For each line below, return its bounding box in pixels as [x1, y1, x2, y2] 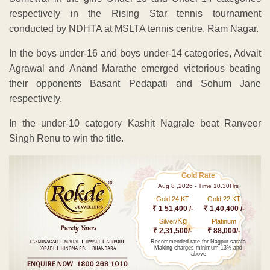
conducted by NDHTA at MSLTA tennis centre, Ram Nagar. [9, 23, 259, 34]
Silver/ [159, 217, 177, 225]
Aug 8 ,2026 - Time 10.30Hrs [158, 182, 239, 189]
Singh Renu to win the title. [9, 133, 124, 143]
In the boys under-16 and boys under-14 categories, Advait [9, 48, 261, 58]
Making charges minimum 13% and [154, 244, 243, 251]
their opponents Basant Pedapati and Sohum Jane [9, 78, 261, 89]
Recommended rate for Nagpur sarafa [151, 238, 246, 245]
